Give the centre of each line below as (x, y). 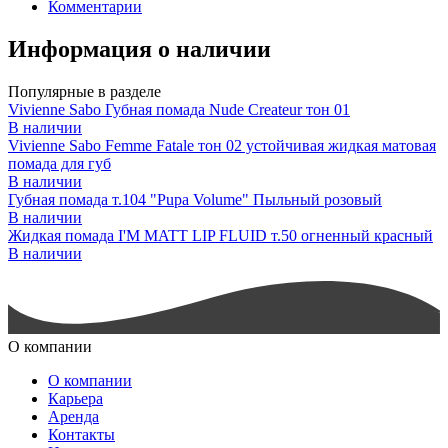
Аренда (73, 416)
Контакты (81, 434)
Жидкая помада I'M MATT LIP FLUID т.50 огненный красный (220, 235)
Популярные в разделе (84, 91)
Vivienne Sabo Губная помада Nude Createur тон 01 (179, 109)
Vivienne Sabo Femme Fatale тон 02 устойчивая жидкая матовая (222, 145)
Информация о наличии (139, 48)
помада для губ (59, 163)
